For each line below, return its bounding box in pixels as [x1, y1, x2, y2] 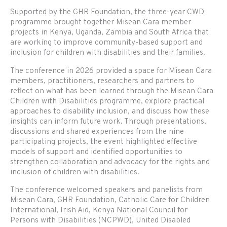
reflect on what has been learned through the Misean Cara [10, 86, 213, 96]
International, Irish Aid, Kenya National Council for [10, 205, 187, 216]
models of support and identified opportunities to [10, 146, 182, 157]
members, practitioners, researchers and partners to [10, 75, 194, 86]
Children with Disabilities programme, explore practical [10, 96, 204, 106]
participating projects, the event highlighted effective [10, 136, 197, 147]
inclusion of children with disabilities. [10, 167, 139, 177]
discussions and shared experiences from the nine [10, 126, 184, 137]
